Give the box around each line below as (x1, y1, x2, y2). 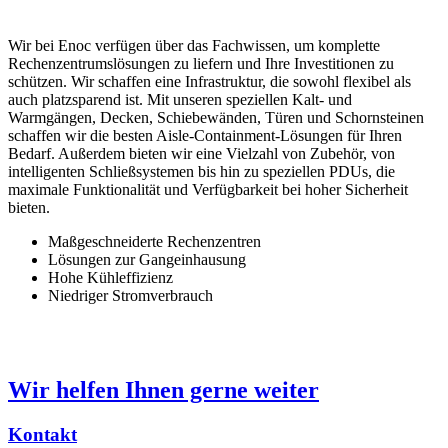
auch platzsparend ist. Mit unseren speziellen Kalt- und (8, 91, 352, 109)
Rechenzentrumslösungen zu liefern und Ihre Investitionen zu (8, 55, 394, 73)
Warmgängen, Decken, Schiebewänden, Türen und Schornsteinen (8, 109, 424, 127)
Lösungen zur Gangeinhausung (48, 251, 246, 269)
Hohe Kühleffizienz (48, 269, 173, 287)
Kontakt (8, 424, 77, 446)
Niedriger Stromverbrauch (48, 287, 213, 305)
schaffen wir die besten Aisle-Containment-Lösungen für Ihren (8, 127, 402, 145)
